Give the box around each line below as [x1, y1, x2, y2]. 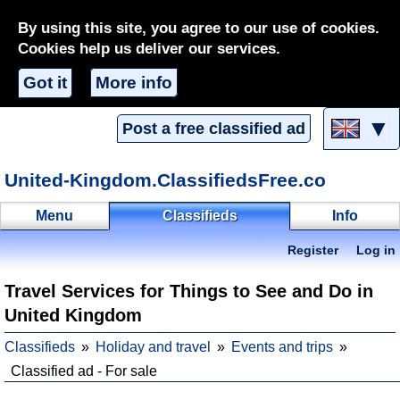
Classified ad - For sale [11, 363, 157, 379]
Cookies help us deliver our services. [18, 40, 280, 57]
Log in [356, 244, 396, 257]
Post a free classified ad [122, 120, 305, 138]
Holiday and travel [96, 339, 211, 354]
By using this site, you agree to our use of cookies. [18, 20, 379, 37]
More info [96, 73, 172, 92]
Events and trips [231, 339, 333, 354]
